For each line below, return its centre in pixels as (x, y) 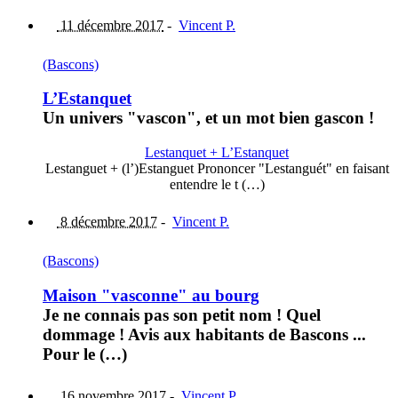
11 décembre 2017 (110, 25)
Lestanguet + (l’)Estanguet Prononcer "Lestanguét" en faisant (217, 169)
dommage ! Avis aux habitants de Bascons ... (204, 334)
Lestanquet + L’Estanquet (217, 153)
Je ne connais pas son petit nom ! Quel (182, 314)
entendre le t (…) (217, 185)
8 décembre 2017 (107, 222)
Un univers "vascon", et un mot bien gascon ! (208, 118)
